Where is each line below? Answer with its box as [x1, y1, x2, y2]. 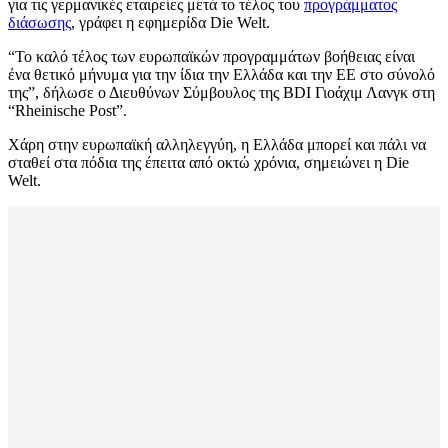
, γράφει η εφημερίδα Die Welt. [71, 14, 270, 32]
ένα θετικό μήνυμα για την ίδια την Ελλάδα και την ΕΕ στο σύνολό [8, 66, 435, 84]
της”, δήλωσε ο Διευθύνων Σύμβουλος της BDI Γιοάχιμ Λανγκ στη [8, 84, 435, 102]
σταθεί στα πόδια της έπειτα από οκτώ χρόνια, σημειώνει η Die [8, 154, 409, 172]
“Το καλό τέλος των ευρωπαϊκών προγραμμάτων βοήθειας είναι [8, 48, 415, 66]
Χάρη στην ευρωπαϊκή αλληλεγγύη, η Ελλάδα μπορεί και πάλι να [8, 136, 426, 154]
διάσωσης [8, 14, 71, 32]
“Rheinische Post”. [8, 102, 127, 120]
